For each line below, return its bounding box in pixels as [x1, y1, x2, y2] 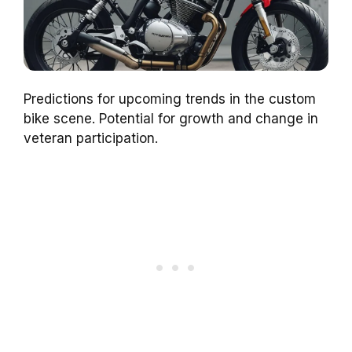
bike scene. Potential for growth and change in [24, 110, 318, 126]
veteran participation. [24, 130, 158, 146]
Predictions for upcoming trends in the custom [24, 90, 316, 107]
